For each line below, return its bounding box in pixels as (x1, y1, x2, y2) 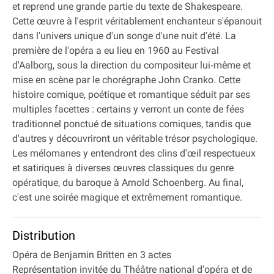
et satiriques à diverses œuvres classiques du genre (12, 162, 234, 174)
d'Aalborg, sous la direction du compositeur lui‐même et (12, 59, 251, 71)
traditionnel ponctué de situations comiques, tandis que (12, 118, 251, 130)
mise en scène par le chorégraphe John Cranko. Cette (12, 74, 240, 86)
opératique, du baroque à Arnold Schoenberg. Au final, (12, 177, 243, 188)
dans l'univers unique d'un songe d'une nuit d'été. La (12, 30, 236, 42)
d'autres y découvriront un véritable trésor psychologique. (12, 133, 257, 144)
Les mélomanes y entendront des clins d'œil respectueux (12, 147, 256, 159)
